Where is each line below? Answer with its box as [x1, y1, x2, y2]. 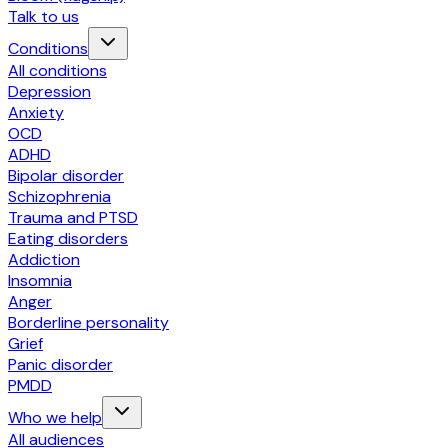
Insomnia [8, 270, 72, 291]
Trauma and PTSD [8, 207, 138, 228]
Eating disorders [8, 228, 128, 249]
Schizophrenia [8, 186, 111, 207]
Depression [8, 81, 91, 102]
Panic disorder [8, 354, 113, 375]
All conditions [8, 60, 107, 81]
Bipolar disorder [8, 165, 124, 186]
